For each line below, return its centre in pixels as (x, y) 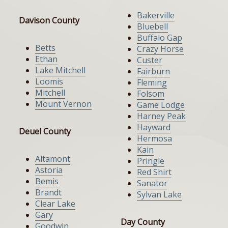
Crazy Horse (160, 49)
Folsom (151, 94)
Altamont (53, 159)
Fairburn (153, 72)
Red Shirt (154, 172)
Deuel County (45, 132)
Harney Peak (161, 116)
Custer (150, 60)
